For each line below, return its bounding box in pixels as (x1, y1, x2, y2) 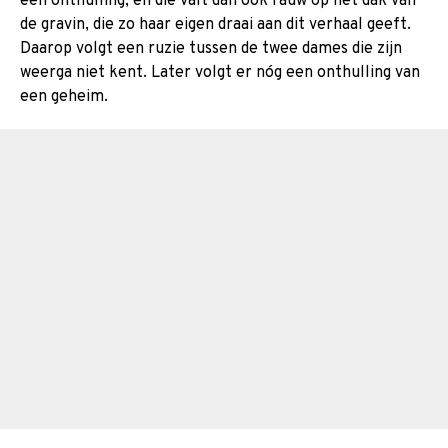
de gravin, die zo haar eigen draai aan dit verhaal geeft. (20, 14, 411, 35)
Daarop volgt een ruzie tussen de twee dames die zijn (20, 38, 402, 59)
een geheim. (20, 86, 108, 107)
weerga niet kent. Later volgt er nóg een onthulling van (20, 62, 420, 83)
